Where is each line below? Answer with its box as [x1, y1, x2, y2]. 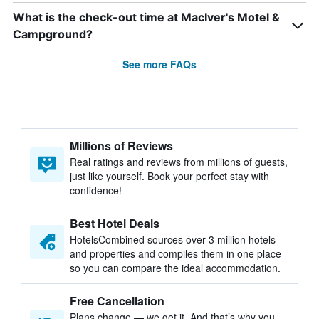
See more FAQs [122, 57, 197, 71]
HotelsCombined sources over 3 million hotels [70, 232, 276, 246]
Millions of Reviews [70, 137, 173, 154]
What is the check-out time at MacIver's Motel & [13, 10, 280, 24]
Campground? [13, 27, 93, 41]
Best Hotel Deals [70, 215, 159, 231]
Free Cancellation [70, 293, 164, 309]
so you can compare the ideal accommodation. [70, 261, 281, 275]
